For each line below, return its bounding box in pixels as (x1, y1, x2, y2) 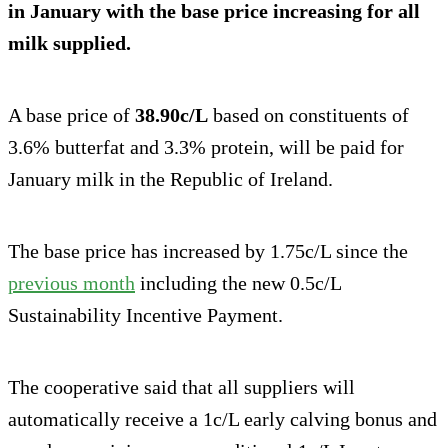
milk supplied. (8, 31, 131, 54)
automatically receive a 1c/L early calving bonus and (8, 407, 437, 430)
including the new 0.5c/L (135, 271, 341, 294)
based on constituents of (208, 103, 409, 126)
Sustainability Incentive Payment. (8, 303, 283, 326)
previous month (8, 271, 135, 294)
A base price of (8, 103, 135, 126)
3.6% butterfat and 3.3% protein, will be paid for (8, 135, 404, 158)
